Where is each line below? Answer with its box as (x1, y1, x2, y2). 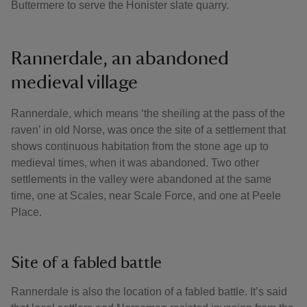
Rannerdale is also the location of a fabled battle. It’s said (11, 286, 287, 297)
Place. (11, 206, 45, 218)
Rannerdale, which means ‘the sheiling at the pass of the (11, 108, 285, 119)
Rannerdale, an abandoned (11, 49, 229, 68)
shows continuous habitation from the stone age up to (11, 140, 269, 152)
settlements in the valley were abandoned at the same (11, 173, 271, 185)
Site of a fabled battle (11, 255, 166, 271)
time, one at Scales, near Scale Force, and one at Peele (11, 190, 281, 201)
